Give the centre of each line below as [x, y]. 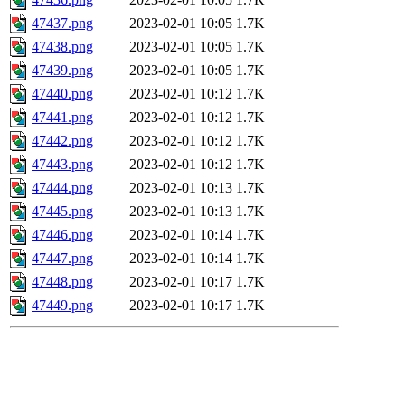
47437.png [62, 24]
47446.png [62, 235]
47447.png [62, 259]
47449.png [62, 306]
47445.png [62, 212]
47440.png [62, 94]
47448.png [62, 282]
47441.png [62, 118]
